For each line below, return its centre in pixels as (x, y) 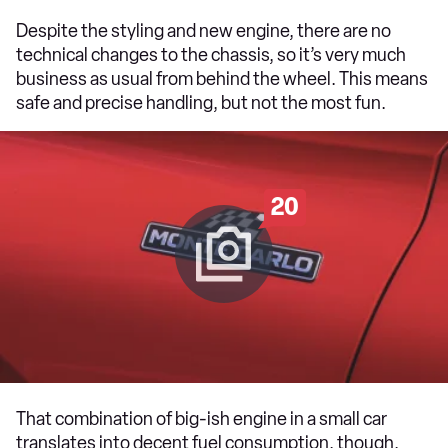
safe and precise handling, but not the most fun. (201, 102)
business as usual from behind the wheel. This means (222, 78)
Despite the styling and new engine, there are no (203, 30)
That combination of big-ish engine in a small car (201, 418)
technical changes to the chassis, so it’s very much (211, 54)
